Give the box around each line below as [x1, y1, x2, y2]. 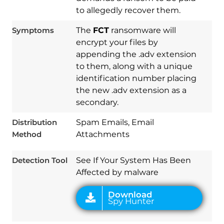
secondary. [75, 97, 118, 107]
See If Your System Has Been [75, 155, 191, 165]
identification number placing [75, 73, 196, 83]
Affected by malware [75, 167, 158, 177]
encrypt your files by [75, 37, 158, 47]
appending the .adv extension [75, 49, 196, 59]
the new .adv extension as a [75, 85, 186, 95]
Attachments [75, 129, 129, 139]
